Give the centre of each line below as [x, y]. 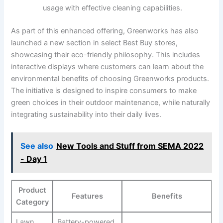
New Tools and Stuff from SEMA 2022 [130, 146]
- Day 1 [34, 159]
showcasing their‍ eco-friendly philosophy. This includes [106, 55]
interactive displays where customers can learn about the [108, 67]
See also [37, 146]
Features [88, 196]
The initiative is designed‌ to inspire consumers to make [104, 91]
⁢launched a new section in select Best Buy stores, [95, 43]
